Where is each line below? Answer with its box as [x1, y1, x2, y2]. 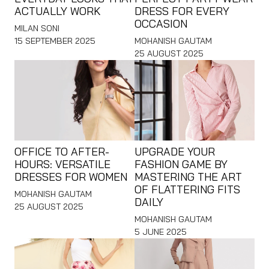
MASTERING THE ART [134, 169, 242, 184]
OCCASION [134, 16, 187, 31]
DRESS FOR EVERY [134, 4, 229, 18]
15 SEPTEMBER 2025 [14, 35, 95, 46]
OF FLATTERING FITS [134, 182, 240, 196]
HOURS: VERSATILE [14, 157, 110, 171]
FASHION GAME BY [134, 157, 228, 171]
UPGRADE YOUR [134, 144, 215, 159]
